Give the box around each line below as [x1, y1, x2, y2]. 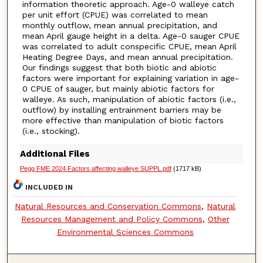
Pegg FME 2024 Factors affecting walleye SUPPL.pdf [19, 164, 171, 172]
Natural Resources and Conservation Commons [15, 201, 202, 211]
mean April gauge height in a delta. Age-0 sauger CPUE [22, 31, 240, 41]
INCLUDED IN [25, 183, 73, 191]
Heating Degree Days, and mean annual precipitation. [22, 52, 233, 62]
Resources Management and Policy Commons [21, 214, 203, 224]
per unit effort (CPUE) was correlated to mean [22, 9, 208, 19]
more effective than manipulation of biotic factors [22, 115, 224, 125]
